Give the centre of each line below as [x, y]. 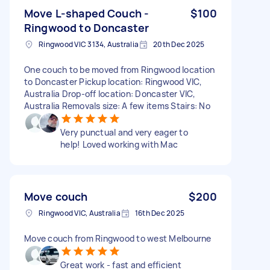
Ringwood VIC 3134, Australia [89, 44]
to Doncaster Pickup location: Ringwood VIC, [113, 81]
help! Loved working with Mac [119, 144]
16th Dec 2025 [159, 213]
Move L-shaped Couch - [87, 13]
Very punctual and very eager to [124, 132]
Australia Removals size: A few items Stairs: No [117, 105]
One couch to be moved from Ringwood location [119, 69]
